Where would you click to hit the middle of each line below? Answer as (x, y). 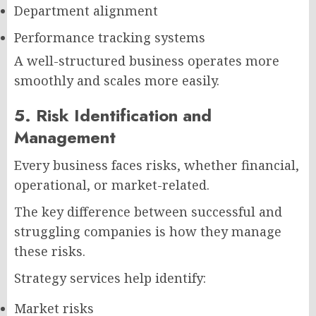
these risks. (50, 251)
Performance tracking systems (110, 37)
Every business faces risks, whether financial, (157, 165)
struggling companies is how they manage (148, 231)
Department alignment (86, 11)
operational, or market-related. (112, 185)
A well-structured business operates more (147, 61)
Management (65, 137)
